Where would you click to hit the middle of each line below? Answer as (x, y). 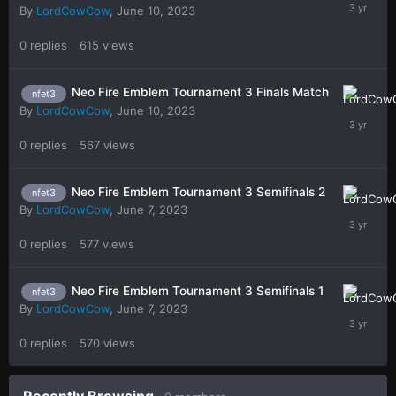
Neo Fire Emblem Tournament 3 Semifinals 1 (198, 291)
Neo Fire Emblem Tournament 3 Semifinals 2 (198, 191)
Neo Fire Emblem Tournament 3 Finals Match (200, 92)
